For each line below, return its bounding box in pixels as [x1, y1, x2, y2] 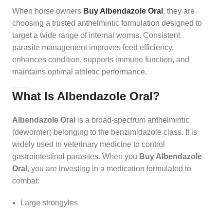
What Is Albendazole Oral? [12, 89, 160, 103]
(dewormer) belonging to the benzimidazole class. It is [12, 127, 197, 136]
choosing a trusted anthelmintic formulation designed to [12, 18, 202, 27]
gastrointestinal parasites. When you [12, 152, 139, 161]
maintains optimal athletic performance [12, 67, 145, 76]
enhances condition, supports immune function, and [12, 55, 189, 64]
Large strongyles [20, 198, 78, 207]
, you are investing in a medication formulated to [27, 164, 191, 173]
